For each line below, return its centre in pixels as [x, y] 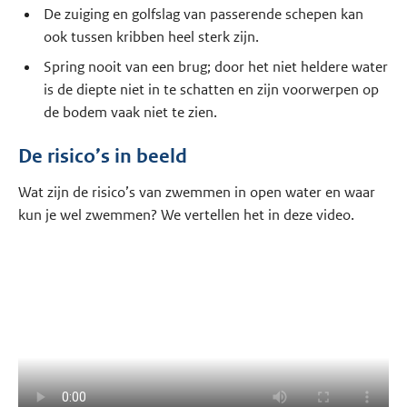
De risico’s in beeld [103, 157]
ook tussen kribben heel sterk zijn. [151, 36]
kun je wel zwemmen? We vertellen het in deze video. [187, 214]
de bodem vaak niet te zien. [130, 112]
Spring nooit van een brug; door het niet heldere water [215, 66]
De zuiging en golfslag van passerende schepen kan [203, 14]
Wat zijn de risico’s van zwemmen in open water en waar [197, 192]
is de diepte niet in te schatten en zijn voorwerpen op [211, 89]
